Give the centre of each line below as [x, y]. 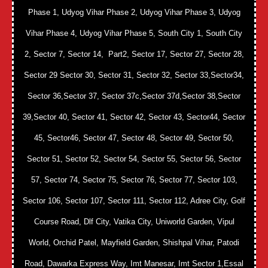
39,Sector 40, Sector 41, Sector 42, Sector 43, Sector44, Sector [134, 117]
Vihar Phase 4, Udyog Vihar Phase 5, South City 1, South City [134, 33]
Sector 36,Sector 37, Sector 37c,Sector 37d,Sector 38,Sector [134, 96]
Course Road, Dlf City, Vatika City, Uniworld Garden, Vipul [134, 222]
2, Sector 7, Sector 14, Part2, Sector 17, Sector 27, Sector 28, [134, 54]
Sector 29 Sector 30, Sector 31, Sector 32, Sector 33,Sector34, [134, 75]
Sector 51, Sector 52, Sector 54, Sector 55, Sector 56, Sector [134, 159]
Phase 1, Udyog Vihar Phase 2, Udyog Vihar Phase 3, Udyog [134, 13]
